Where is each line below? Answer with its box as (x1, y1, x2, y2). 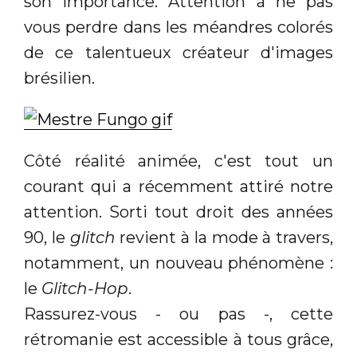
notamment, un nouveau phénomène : (24, 253, 333, 273)
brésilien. (24, 69, 95, 88)
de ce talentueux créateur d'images (24, 43, 333, 62)
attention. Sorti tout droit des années (24, 202, 333, 222)
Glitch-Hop (41, 279, 128, 298)
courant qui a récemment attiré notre (24, 177, 333, 196)
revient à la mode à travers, (120, 228, 333, 247)
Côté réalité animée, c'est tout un (24, 151, 333, 171)
